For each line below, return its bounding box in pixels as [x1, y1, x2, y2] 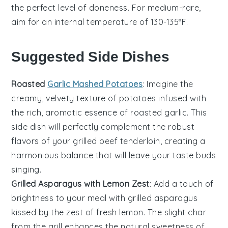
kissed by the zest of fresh [11, 207, 120, 217]
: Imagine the [142, 78, 193, 89]
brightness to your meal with [11, 192, 128, 203]
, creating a [160, 135, 206, 146]
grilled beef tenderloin [73, 135, 160, 146]
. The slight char [143, 207, 207, 217]
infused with [156, 93, 207, 103]
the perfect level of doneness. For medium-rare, [11, 2, 201, 13]
